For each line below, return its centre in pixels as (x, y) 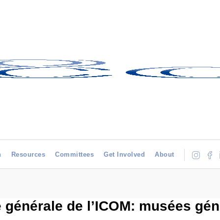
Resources (28, 154)
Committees (74, 154)
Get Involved (124, 154)
